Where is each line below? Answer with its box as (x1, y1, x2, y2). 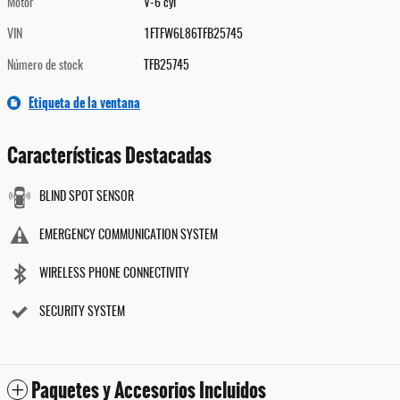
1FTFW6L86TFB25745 (144, 29, 244, 42)
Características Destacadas (7, 141, 212, 171)
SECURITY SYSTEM (39, 306, 125, 320)
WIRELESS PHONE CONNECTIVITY (39, 268, 189, 281)
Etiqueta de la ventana (29, 93, 140, 113)
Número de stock (7, 60, 83, 73)
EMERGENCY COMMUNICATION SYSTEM (39, 229, 218, 243)
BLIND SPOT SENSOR (39, 191, 134, 204)
